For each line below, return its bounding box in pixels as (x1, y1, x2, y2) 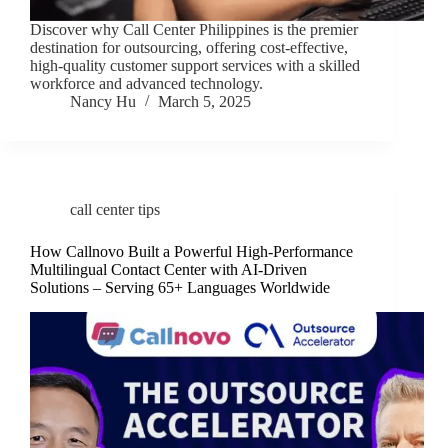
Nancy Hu (70, 93, 136, 111)
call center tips (70, 201, 160, 219)
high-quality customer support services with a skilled (30, 57, 360, 75)
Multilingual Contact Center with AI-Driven (30, 261, 307, 279)
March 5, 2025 (158, 93, 251, 111)
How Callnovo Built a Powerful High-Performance (30, 243, 353, 261)
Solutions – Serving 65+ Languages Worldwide (30, 279, 330, 297)
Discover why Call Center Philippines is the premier (30, 21, 358, 39)
